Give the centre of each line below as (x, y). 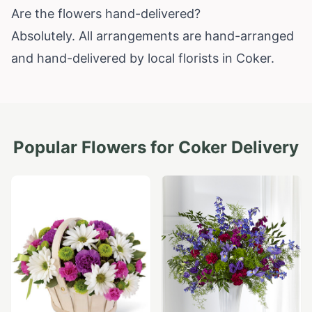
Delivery (263, 147)
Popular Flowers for (96, 147)
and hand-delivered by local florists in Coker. (143, 58)
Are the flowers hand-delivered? (106, 13)
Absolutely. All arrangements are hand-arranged (153, 36)
